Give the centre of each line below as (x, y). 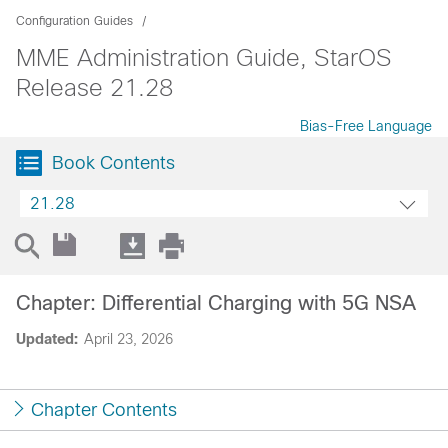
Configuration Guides (74, 21)
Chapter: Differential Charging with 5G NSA (216, 303)
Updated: (47, 339)
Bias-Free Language (366, 126)
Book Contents (113, 163)
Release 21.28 (94, 87)
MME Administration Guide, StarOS (204, 57)
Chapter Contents (104, 410)
